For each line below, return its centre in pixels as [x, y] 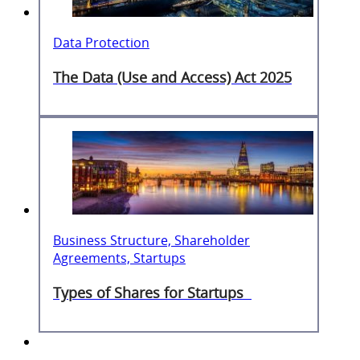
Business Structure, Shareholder [151, 241]
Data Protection [101, 43]
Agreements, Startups [119, 258]
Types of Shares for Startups [152, 293]
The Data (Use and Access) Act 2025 [172, 77]
